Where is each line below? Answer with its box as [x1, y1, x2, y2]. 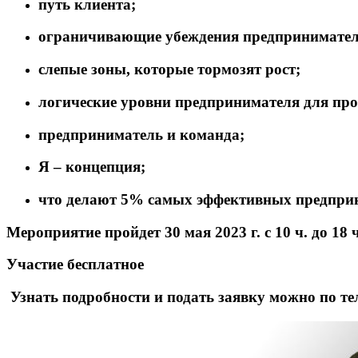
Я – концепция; [38, 158, 145, 176]
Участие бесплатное [6, 256, 144, 273]
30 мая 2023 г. [165, 223, 261, 241]
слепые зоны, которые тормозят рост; [38, 61, 300, 78]
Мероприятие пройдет [6, 223, 165, 241]
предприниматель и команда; [38, 125, 245, 143]
